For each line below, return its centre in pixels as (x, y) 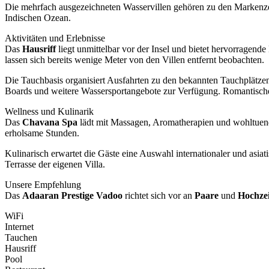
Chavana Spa (50, 122)
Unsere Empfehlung (43, 185)
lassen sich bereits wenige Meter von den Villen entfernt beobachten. (134, 60)
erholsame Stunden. (42, 133)
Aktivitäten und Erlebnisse (55, 38)
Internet (19, 227)
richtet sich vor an (159, 196)
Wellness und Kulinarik (49, 112)
